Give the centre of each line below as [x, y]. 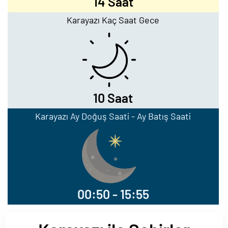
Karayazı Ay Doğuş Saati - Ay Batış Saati [113, 116]
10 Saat [113, 98]
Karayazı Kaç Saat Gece [113, 20]
